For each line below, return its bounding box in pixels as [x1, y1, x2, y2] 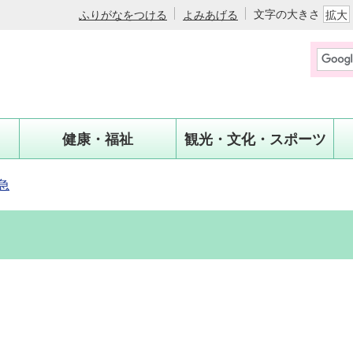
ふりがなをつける [79, 7, 167, 21]
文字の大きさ [254, 6, 323, 20]
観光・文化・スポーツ [184, 131, 326, 147]
